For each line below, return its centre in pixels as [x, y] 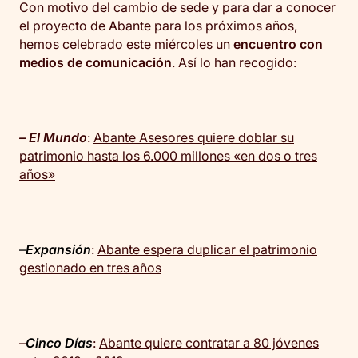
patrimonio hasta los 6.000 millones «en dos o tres [168, 156]
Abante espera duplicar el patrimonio [207, 250]
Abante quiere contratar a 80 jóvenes [209, 343]
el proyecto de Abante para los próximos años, [158, 26]
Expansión [58, 250]
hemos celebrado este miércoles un [126, 44]
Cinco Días [59, 343]
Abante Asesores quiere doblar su [194, 138]
